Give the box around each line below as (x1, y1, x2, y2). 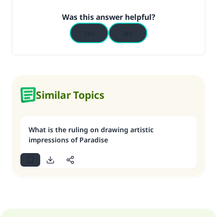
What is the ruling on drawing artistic (29, 125, 154, 134)
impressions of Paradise (29, 135, 108, 144)
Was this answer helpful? (62, 12, 155, 22)
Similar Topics (36, 88, 105, 102)
